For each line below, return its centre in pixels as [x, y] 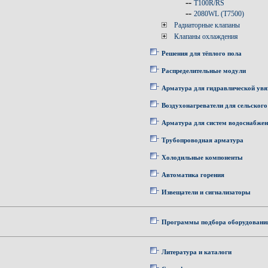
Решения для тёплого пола [202, 53]
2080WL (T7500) [219, 14]
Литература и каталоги [197, 252]
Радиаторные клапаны [207, 25]
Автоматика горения [193, 175]
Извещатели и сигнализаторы [206, 192]
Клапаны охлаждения [206, 36]
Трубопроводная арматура [202, 140]
